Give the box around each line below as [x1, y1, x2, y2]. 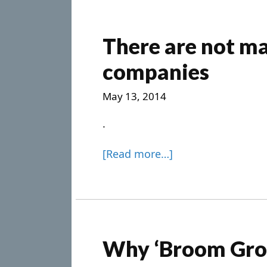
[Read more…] [103, 147, 173, 161]
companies [103, 58, 209, 85]
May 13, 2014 [103, 89, 166, 103]
